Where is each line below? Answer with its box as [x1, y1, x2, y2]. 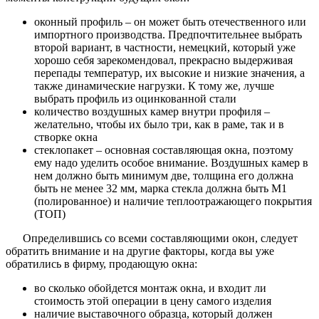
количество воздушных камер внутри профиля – [34, 105, 270, 117]
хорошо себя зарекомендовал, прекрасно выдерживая [34, 53, 293, 66]
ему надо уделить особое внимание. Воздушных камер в [34, 156, 308, 169]
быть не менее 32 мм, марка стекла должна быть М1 [34, 182, 287, 194]
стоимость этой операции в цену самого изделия [34, 294, 271, 307]
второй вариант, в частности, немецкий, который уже [34, 41, 296, 53]
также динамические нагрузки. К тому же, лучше [34, 79, 274, 92]
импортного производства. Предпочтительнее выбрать [34, 28, 302, 41]
